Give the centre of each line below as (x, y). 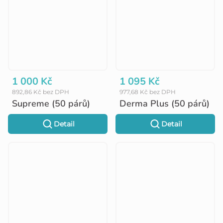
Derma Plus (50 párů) (165, 103)
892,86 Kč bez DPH (41, 92)
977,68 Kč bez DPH (148, 92)
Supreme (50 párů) (51, 103)
